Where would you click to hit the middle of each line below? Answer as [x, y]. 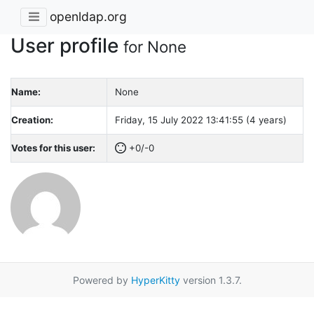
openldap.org [88, 17]
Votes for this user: [53, 148]
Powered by [102, 280]
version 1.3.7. [211, 280]
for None [155, 46]
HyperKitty [155, 280]
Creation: [32, 120]
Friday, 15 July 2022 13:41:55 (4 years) [200, 120]
